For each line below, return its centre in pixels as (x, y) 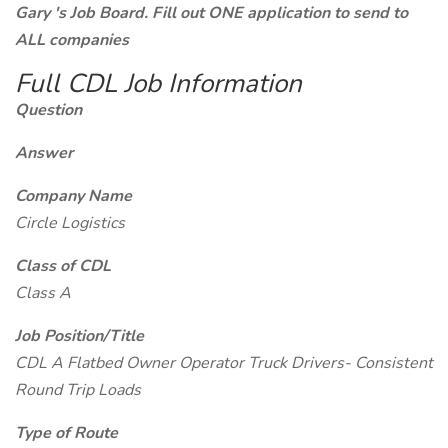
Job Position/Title (79, 336)
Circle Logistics (70, 223)
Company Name (73, 196)
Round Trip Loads (78, 390)
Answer (44, 153)
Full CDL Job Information (158, 83)
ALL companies (72, 40)
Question (48, 110)
